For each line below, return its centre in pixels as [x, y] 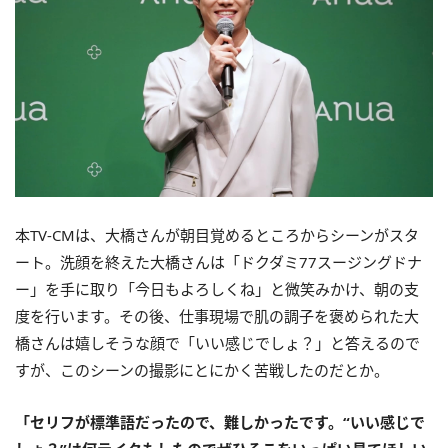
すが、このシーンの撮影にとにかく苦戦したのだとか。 [202, 370]
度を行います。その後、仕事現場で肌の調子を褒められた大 [217, 316]
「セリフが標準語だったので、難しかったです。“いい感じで [220, 422]
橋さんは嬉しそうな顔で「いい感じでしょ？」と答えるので [217, 343]
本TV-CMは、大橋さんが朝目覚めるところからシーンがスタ [217, 235]
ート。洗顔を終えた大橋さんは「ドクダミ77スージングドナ [218, 262]
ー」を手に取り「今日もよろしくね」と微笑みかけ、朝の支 [217, 289]
